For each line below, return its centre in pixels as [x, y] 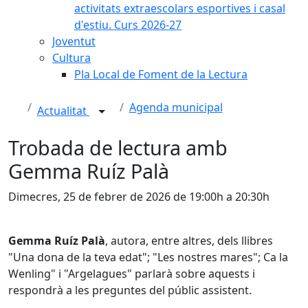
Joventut [74, 41]
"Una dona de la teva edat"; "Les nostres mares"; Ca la [148, 257]
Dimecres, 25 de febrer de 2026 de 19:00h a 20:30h [139, 197]
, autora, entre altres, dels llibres [189, 241]
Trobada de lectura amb [118, 147]
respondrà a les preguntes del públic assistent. [130, 290]
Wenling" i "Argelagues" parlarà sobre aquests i [132, 274]
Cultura [71, 58]
